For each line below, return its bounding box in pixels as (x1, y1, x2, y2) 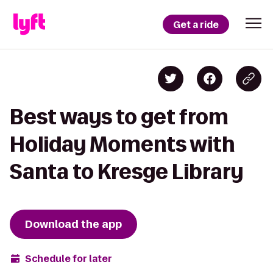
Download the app (25, 217, 122, 232)
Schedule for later (25, 252, 112, 265)
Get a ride (173, 18, 219, 31)
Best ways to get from (10, 105, 229, 128)
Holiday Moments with (10, 133, 235, 155)
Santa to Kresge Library (10, 160, 243, 183)
